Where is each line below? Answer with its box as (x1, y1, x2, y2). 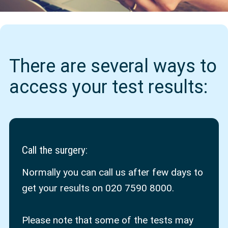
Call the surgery (22, 144, 86, 157)
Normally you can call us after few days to (22, 166, 204, 179)
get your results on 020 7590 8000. (22, 182, 177, 194)
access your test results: (9, 76, 208, 98)
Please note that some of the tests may (22, 214, 194, 226)
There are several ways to (9, 55, 217, 77)
